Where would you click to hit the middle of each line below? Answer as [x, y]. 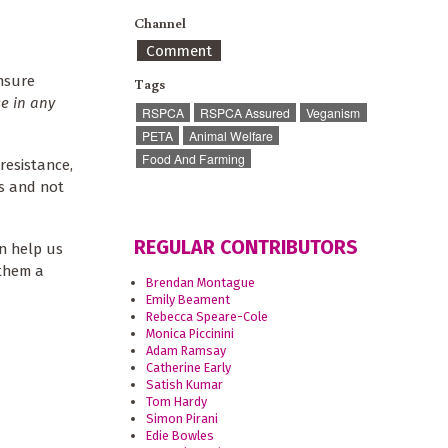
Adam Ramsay [186, 350]
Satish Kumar [185, 384]
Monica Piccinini [190, 333]
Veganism [333, 113]
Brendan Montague [201, 282]
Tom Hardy [177, 401]
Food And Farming [193, 159]
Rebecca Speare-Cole [207, 316]
